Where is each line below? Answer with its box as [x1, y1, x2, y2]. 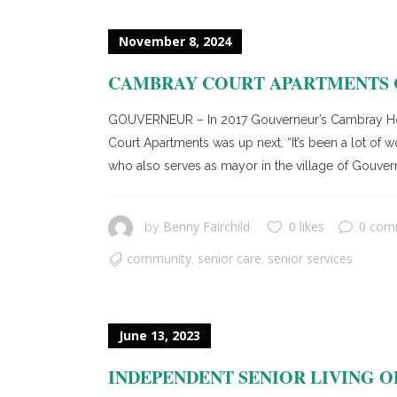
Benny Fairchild [163, 218, 250, 235]
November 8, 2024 [119, 33, 231, 50]
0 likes [289, 218, 324, 235]
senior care [198, 250, 261, 267]
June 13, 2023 [119, 327, 200, 344]
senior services [268, 250, 353, 267]
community [127, 250, 191, 267]
